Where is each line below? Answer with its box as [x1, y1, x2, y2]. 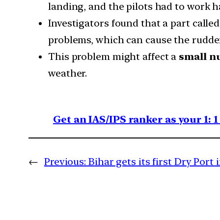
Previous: [44, 155, 86, 167]
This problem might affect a [48, 50, 179, 62]
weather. [48, 67, 87, 79]
